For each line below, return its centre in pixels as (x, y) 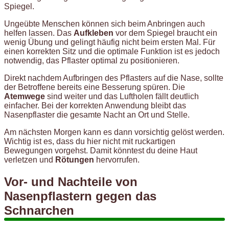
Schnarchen (39, 211)
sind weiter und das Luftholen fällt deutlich (122, 97)
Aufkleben (94, 33)
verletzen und (30, 160)
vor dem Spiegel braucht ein (165, 33)
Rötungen (75, 160)
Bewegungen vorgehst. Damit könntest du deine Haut (101, 151)
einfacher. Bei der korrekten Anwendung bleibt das (95, 106)
